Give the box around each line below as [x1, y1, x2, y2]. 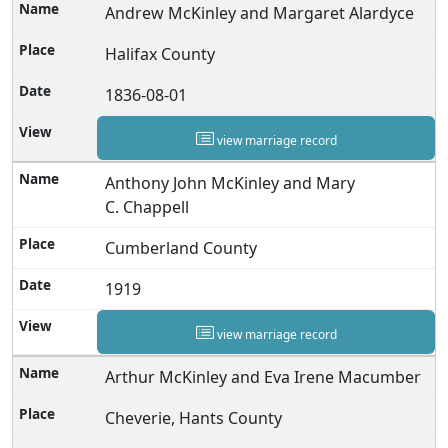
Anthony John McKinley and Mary [105, 171, 356, 194]
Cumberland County [105, 236, 258, 259]
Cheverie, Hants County [105, 406, 283, 429]
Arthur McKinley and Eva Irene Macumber [105, 365, 422, 388]
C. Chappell [105, 195, 190, 218]
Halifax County [105, 42, 216, 65]
